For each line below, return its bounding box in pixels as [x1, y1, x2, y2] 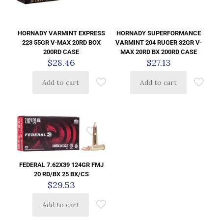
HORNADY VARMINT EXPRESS [17, 29, 105, 37]
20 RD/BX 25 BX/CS [33, 170, 89, 178]
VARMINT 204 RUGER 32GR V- [115, 39, 202, 47]
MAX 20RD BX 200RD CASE [120, 48, 197, 56]
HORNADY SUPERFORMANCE [116, 29, 201, 37]
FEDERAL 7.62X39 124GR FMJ [19, 161, 104, 169]
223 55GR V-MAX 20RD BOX [22, 39, 101, 47]
